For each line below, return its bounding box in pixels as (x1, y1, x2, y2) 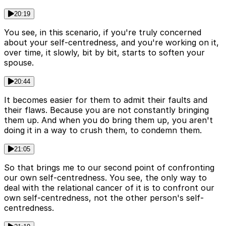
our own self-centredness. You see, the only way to (4, 173, 207, 183)
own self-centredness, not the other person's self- (4, 193, 204, 203)
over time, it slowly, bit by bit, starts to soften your (4, 47, 205, 58)
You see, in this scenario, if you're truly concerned (4, 27, 201, 38)
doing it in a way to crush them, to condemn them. (4, 125, 202, 136)
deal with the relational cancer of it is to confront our (4, 183, 214, 193)
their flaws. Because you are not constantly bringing (4, 105, 209, 116)
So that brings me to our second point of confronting (4, 162, 214, 173)
